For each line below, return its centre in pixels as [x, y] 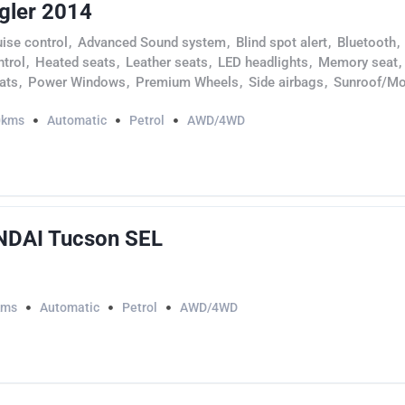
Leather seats [167, 62]
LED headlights [263, 62]
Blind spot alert [282, 42]
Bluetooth [367, 42]
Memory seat [358, 62]
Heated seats [75, 62]
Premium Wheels [187, 82]
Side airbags [286, 82]
